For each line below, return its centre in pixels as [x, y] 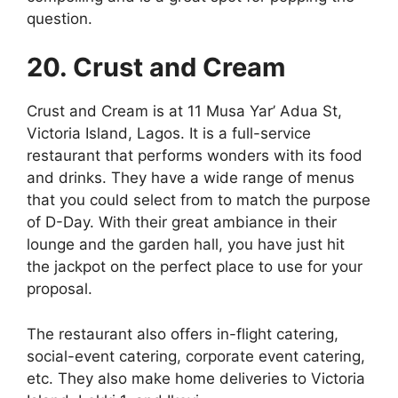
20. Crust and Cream [156, 68]
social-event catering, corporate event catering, [196, 356]
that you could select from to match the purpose [199, 200]
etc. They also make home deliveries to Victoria [196, 378]
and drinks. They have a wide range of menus [191, 178]
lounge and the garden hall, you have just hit [186, 245]
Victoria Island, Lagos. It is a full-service [169, 134]
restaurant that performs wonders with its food [195, 156]
